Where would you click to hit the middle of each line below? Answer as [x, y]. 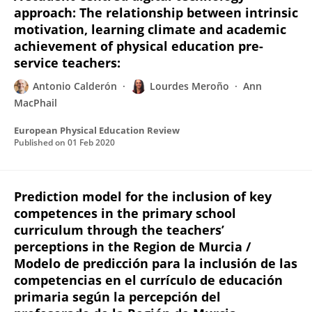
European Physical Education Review [97, 130]
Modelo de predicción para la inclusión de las [156, 263]
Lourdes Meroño [189, 86]
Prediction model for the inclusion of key [143, 196]
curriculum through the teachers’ [119, 230]
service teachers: [67, 63]
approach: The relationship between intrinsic [156, 13]
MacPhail [36, 103]
